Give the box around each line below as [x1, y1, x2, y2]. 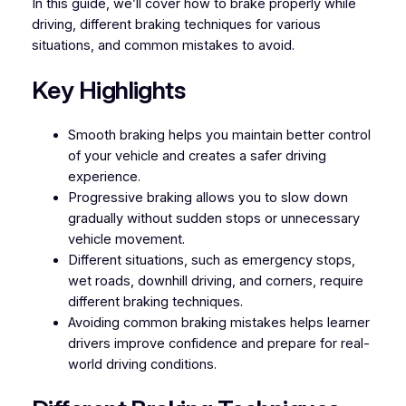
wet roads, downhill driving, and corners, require [67, 272, 363, 289]
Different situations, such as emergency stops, [67, 251, 355, 268]
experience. [67, 168, 140, 185]
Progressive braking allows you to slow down [67, 188, 348, 206]
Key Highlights [31, 75, 186, 106]
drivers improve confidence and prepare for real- [67, 334, 370, 352]
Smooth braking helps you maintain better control [67, 126, 371, 143]
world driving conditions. [67, 355, 217, 372]
